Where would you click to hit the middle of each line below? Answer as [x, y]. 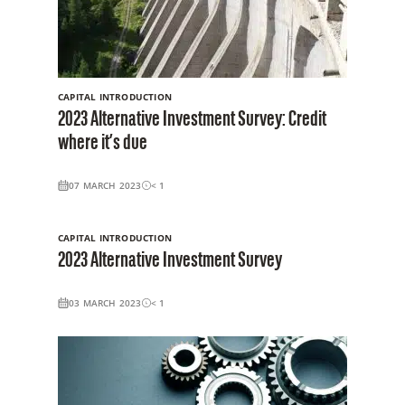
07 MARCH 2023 [105, 185]
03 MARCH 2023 [105, 302]
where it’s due [103, 143]
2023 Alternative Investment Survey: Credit [192, 120]
